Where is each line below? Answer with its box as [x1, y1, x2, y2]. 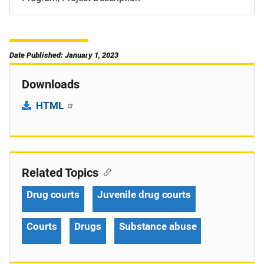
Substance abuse [118, 220, 197, 232]
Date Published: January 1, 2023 [9, 51, 118, 60]
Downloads [22, 77, 80, 91]
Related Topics [22, 166, 98, 180]
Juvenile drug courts [97, 189, 191, 200]
